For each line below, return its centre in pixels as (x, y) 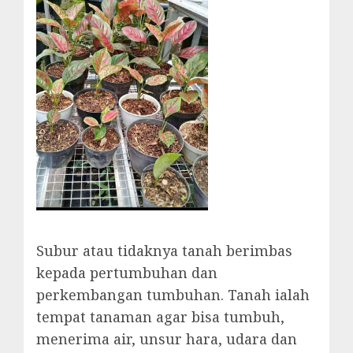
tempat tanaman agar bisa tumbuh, (160, 317)
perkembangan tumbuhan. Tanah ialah (173, 295)
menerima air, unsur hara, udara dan (167, 339)
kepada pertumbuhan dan (127, 273)
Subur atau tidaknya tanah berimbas (164, 251)
